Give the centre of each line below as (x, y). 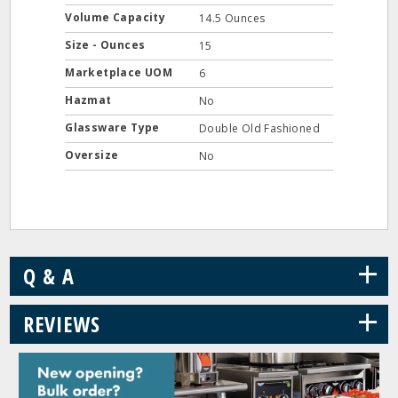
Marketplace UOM (120, 72)
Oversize (93, 155)
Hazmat (90, 100)
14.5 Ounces (232, 18)
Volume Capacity (117, 17)
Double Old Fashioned (259, 128)
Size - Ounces (107, 45)
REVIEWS (62, 324)
